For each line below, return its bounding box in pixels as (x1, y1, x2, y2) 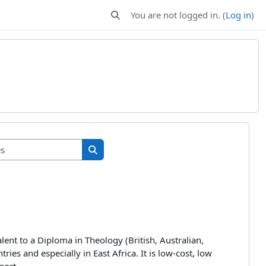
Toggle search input (109, 14, 190, 27)
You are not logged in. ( (131, 9, 226, 21)
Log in (226, 9, 251, 21)
